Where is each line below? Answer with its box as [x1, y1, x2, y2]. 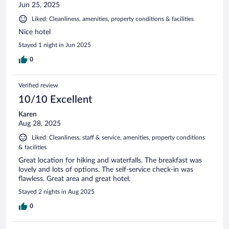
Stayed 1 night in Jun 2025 [18, 41, 91, 48]
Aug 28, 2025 [18, 120, 61, 127]
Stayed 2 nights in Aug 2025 [18, 188, 95, 195]
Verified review [18, 82, 58, 88]
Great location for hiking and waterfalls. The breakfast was [18, 156, 202, 164]
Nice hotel [18, 28, 51, 36]
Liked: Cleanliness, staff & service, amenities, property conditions [32, 134, 205, 141]
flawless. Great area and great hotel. [18, 175, 130, 182]
